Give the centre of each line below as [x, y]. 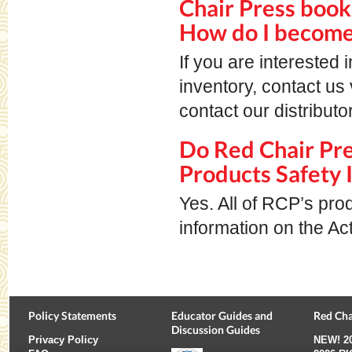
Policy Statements [72, 315]
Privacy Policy [63, 339]
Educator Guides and [222, 315]
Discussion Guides [215, 329]
